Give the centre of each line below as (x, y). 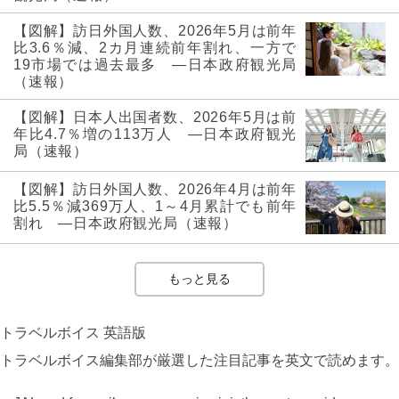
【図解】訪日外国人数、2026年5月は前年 (155, 31)
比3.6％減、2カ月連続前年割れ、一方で (155, 48)
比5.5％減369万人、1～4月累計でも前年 (155, 207)
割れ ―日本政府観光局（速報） (126, 224)
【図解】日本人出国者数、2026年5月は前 (155, 118)
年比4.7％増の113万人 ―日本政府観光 (155, 134)
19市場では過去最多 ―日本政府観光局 (155, 65)
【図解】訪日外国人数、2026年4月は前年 (155, 190)
